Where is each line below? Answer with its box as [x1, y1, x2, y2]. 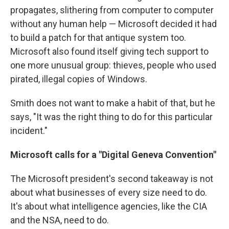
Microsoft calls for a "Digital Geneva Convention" [10, 149, 216, 161]
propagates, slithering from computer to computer [10, 5, 214, 16]
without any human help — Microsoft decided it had [10, 18, 217, 30]
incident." [10, 125, 48, 136]
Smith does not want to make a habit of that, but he [10, 98, 215, 109]
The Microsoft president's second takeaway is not [10, 173, 213, 185]
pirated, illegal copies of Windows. [10, 74, 147, 85]
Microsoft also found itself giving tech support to [10, 46, 209, 57]
